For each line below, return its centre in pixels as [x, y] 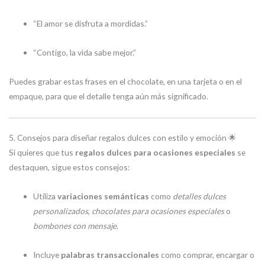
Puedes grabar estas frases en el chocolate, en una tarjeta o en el [125, 81]
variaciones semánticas [104, 196]
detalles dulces [200, 196]
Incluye [47, 254]
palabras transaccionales [110, 254]
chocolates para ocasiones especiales [158, 211]
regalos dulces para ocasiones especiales [155, 153]
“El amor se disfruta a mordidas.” [91, 23]
